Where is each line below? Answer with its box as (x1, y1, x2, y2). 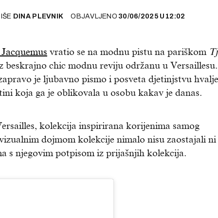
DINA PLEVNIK (13, 13, 64, 20)
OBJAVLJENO (71, 13, 118, 20)
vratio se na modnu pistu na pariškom (47, 46, 209, 57)
